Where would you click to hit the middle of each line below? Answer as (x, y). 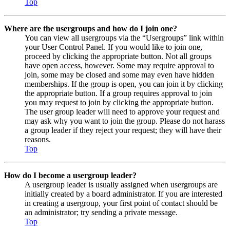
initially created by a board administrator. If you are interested (123, 194)
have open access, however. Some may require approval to (119, 66)
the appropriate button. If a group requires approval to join (118, 93)
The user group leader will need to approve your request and (122, 112)
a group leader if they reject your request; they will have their (123, 130)
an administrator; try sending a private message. (101, 213)
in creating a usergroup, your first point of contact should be (121, 203)
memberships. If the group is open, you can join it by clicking (124, 84)
